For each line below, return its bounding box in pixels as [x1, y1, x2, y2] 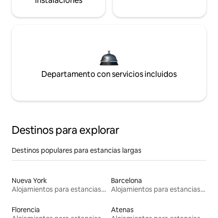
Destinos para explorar [12, 123, 119, 137]
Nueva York [12, 176, 47, 185]
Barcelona [111, 176, 142, 185]
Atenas [111, 205, 134, 214]
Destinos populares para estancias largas [12, 145, 142, 155]
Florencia [12, 205, 40, 214]
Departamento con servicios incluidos [41, 69, 177, 79]
